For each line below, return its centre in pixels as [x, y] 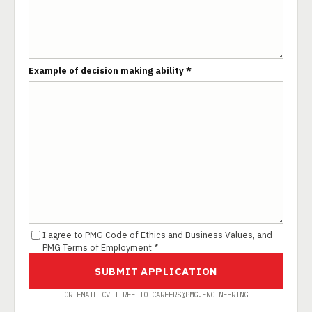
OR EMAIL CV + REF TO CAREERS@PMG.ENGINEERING [156, 295]
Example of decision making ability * [110, 70]
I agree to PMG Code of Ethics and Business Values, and [157, 235]
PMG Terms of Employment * [100, 247]
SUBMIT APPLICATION [156, 271]
